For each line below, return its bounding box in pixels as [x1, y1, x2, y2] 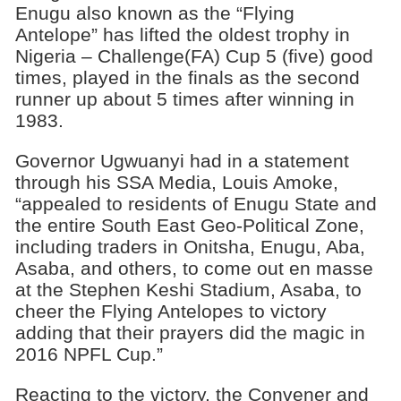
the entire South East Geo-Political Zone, [14, 214, 364, 235]
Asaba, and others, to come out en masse [14, 257, 373, 278]
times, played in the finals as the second [14, 67, 360, 89]
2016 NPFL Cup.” [14, 343, 163, 364]
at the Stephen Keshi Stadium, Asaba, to [14, 278, 362, 300]
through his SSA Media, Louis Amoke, [14, 171, 338, 192]
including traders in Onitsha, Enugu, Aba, [14, 235, 365, 257]
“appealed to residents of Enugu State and [14, 192, 377, 214]
